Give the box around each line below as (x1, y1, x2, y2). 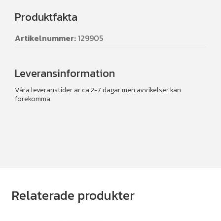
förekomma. (15, 94, 52, 105)
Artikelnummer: (15, 32, 76, 44)
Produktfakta (15, 9, 77, 26)
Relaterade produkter (11, 186, 135, 205)
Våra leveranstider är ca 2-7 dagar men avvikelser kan (15, 85, 181, 96)
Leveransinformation (15, 65, 115, 82)
